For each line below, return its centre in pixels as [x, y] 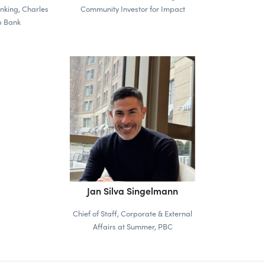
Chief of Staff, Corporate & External [132, 213]
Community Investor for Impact [132, 8]
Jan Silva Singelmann [132, 190]
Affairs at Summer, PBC [132, 226]
